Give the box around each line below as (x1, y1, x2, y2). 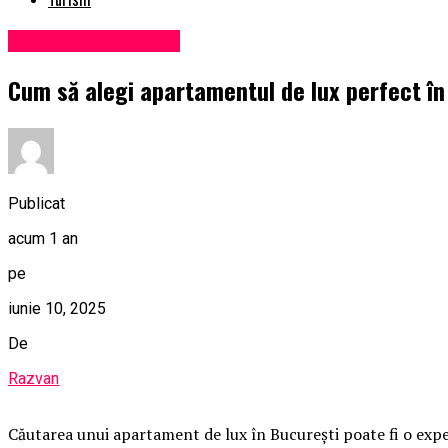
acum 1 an (8, 228, 78, 248)
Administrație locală (8, 30, 180, 53)
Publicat (8, 193, 65, 213)
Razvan (8, 368, 59, 388)
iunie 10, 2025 (8, 298, 106, 318)
